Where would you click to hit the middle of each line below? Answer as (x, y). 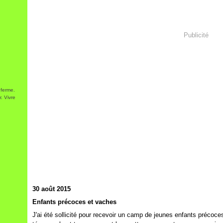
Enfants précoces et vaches (74, 202)
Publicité (196, 35)
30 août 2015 (52, 189)
